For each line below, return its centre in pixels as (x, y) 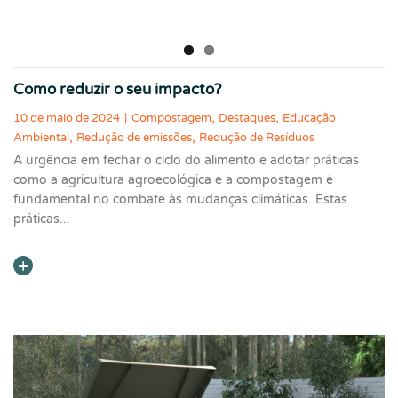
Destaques (247, 119)
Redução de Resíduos (257, 138)
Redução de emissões (134, 138)
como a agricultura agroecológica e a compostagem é (173, 180)
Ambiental (41, 138)
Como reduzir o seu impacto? (117, 89)
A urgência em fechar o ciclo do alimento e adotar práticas (186, 161)
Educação (309, 119)
